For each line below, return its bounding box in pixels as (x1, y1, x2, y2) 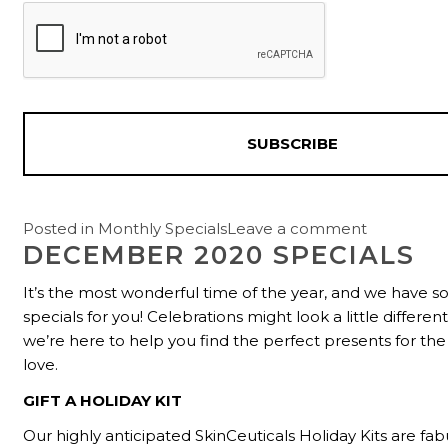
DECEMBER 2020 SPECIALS (23, 240, 416, 271)
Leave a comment (227, 219, 368, 239)
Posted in (23, 219, 99, 239)
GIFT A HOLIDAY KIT (23, 390, 183, 410)
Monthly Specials (98, 219, 228, 239)
